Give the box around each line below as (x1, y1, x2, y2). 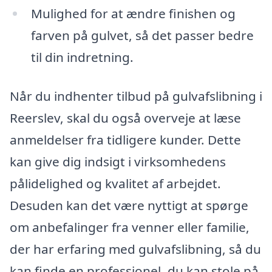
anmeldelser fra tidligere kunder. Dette (10, 131, 241, 148)
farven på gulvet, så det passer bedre (30, 27, 254, 44)
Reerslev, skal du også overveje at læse (10, 109, 241, 126)
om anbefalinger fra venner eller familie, (10, 218, 250, 236)
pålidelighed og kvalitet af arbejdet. (10, 174, 221, 192)
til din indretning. (30, 49, 134, 66)
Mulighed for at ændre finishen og (30, 5, 236, 22)
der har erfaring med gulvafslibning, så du (10, 240, 261, 257)
